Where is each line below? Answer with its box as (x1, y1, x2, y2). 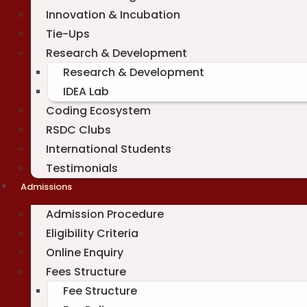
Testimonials (46, 160, 118, 176)
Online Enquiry (46, 245, 123, 260)
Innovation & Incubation (46, 7, 180, 23)
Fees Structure (46, 264, 126, 280)
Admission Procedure (46, 206, 164, 222)
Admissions (21, 180, 72, 193)
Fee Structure (63, 283, 137, 299)
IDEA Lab (63, 84, 109, 99)
